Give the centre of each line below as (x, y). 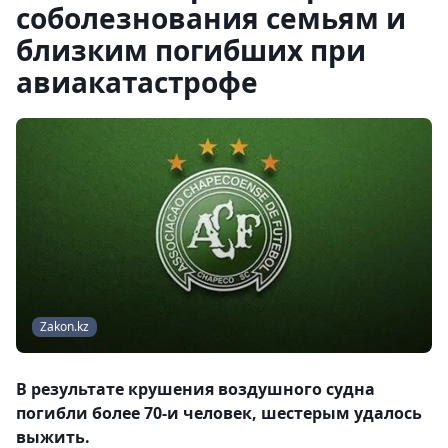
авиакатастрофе (137, 82)
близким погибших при (191, 50)
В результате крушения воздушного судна (195, 389)
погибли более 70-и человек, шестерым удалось (219, 413)
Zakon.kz (64, 327)
